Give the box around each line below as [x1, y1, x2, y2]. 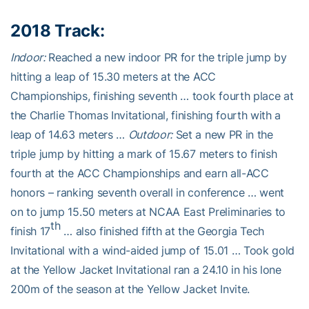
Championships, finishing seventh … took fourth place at [10, 89, 294, 103]
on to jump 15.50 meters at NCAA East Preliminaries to [10, 205, 286, 219]
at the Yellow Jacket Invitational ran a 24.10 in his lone [10, 263, 281, 277]
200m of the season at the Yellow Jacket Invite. [10, 282, 250, 297]
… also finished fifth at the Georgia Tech [60, 224, 265, 239]
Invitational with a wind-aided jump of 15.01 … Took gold [10, 243, 295, 258]
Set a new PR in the [172, 128, 273, 142]
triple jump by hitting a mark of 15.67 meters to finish [10, 147, 277, 161]
